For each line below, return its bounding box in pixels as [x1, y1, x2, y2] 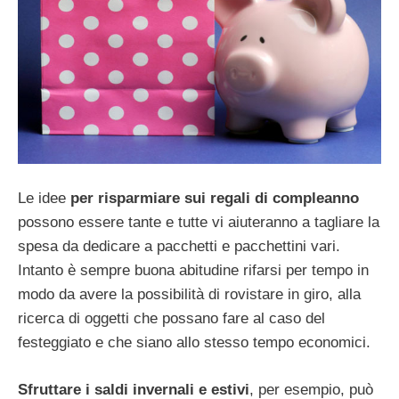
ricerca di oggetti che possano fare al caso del [18, 310, 325, 328]
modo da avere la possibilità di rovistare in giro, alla [18, 286, 361, 304]
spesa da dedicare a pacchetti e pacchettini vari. [18, 238, 340, 256]
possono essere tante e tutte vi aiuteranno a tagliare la [18, 214, 379, 232]
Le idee [18, 190, 70, 208]
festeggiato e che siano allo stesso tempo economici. [18, 334, 370, 352]
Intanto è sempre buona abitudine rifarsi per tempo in [18, 262, 369, 280]
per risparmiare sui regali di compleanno [70, 190, 359, 208]
